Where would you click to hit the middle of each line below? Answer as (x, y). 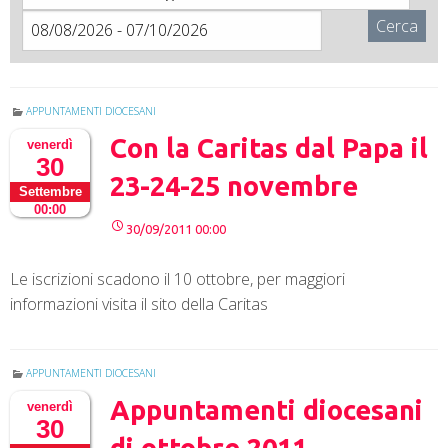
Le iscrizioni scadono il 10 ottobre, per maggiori (177, 279)
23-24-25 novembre (234, 186)
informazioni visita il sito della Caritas (139, 304)
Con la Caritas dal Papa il (269, 148)
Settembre (50, 191)
